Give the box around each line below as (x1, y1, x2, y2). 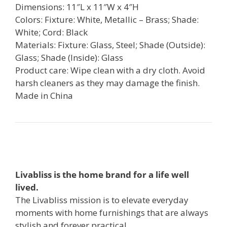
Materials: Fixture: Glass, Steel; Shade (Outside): (15, 39, 205, 51)
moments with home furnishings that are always (15, 207, 208, 219)
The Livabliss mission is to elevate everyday (15, 194, 188, 206)
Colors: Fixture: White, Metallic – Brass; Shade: (15, 13, 199, 25)
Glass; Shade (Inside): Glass (15, 51, 123, 63)
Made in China (15, 89, 73, 101)
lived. (15, 181, 39, 194)
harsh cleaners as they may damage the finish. (15, 77, 200, 89)
